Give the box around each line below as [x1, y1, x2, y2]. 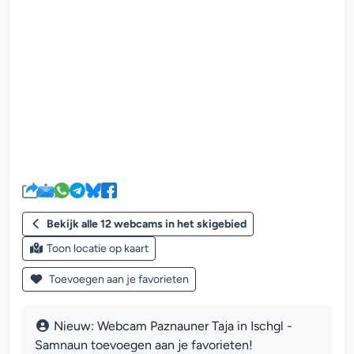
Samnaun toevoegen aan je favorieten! [35, 337, 253, 352]
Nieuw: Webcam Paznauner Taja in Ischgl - [54, 318, 292, 333]
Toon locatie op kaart [46, 242, 149, 255]
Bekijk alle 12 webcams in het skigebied [46, 217, 247, 231]
